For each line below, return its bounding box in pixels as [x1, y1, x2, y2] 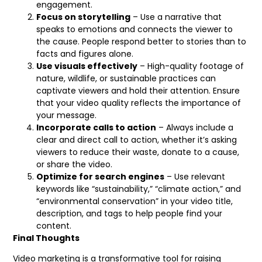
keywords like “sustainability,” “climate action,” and [36, 182, 242, 195]
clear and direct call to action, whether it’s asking [36, 133, 237, 146]
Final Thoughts [13, 232, 80, 244]
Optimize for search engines [36, 170, 165, 182]
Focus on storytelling [36, 11, 131, 23]
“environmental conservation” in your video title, [36, 195, 233, 207]
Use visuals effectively [36, 60, 138, 72]
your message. [36, 109, 97, 121]
